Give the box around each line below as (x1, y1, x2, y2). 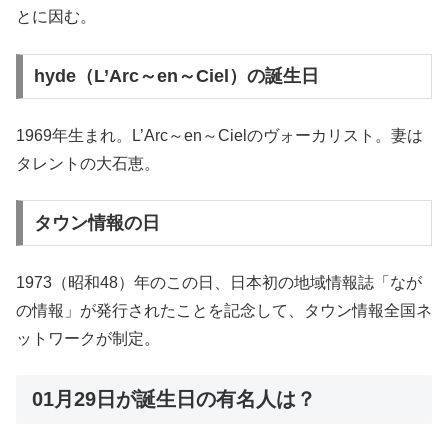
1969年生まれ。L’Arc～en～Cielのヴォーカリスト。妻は (16, 126, 423, 144)
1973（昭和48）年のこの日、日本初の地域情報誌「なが (16, 273, 422, 291)
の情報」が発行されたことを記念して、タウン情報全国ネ (16, 301, 432, 319)
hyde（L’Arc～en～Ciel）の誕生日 (33, 66, 319, 87)
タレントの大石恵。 (16, 154, 160, 172)
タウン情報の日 (33, 213, 160, 234)
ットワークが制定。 (16, 329, 160, 347)
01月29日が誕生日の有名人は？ (32, 387, 316, 410)
